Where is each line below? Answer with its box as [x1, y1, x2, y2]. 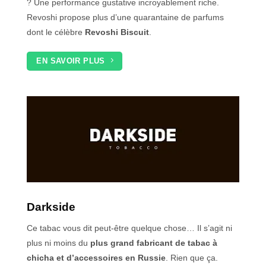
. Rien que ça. [166, 252, 218, 262]
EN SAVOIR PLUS [36, 56, 105, 65]
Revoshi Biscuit [85, 27, 149, 37]
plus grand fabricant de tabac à [90, 237, 217, 248]
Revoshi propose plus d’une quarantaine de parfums [27, 12, 224, 22]
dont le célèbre [27, 27, 85, 37]
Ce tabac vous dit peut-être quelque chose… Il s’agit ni [27, 223, 232, 233]
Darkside [27, 201, 75, 214]
